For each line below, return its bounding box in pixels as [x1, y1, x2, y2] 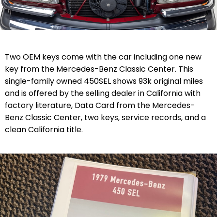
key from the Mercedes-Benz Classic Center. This [5, 63, 193, 75]
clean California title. [5, 124, 83, 135]
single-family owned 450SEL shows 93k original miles [5, 75, 203, 87]
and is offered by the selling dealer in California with [5, 87, 201, 99]
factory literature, [5, 99, 75, 111]
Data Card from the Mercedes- [75, 99, 195, 111]
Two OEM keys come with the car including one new [5, 51, 201, 62]
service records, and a [122, 111, 206, 123]
